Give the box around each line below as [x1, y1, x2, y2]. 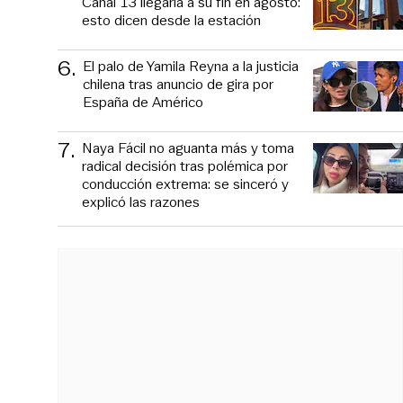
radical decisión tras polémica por [82, 155, 288, 176]
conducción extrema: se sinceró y [82, 173, 289, 194]
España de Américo [83, 91, 203, 112]
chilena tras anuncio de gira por [83, 73, 273, 94]
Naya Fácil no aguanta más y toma [82, 137, 294, 158]
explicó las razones [82, 191, 200, 212]
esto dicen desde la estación [82, 9, 261, 31]
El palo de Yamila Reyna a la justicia [83, 55, 299, 76]
